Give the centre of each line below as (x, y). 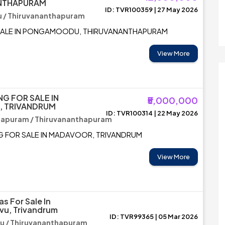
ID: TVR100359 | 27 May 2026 (151, 10)
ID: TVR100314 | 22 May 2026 (152, 113)
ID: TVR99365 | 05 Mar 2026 (154, 216)
